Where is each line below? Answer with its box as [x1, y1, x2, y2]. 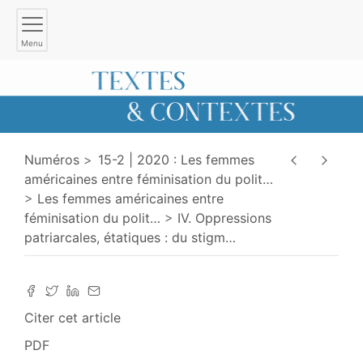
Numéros [24, 151, 79, 168]
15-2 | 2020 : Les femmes [98, 151, 254, 168]
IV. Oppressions [177, 209, 271, 226]
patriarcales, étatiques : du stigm [24, 228, 225, 246]
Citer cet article [24, 309, 121, 326]
